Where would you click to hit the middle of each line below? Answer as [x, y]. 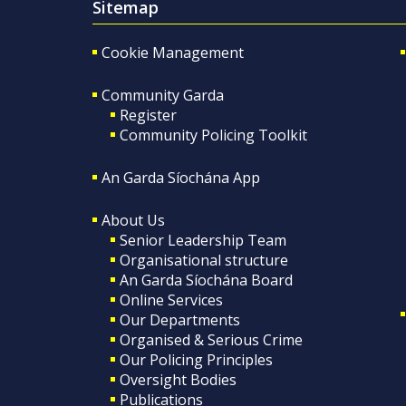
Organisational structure [204, 260]
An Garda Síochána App [181, 177]
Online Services [171, 300]
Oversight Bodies [178, 379]
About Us [133, 220]
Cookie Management [173, 52]
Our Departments [180, 319]
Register [148, 115]
